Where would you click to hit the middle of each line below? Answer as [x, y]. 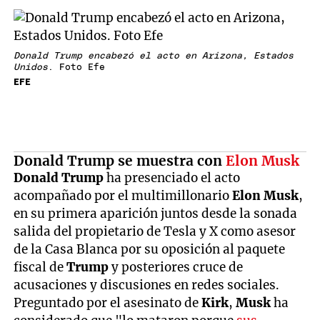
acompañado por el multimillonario [122, 195]
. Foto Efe [77, 68]
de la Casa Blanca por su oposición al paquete [150, 249]
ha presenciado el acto [172, 177]
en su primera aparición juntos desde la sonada [156, 213]
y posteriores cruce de [177, 267]
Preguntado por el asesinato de [108, 302]
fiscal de [40, 267]
